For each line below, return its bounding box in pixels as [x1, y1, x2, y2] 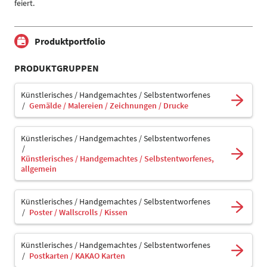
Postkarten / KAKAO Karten [29, 250, 125, 261]
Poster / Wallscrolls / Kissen [29, 207, 128, 218]
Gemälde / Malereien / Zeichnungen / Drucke [29, 100, 188, 111]
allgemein [21, 163, 57, 174]
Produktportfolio [35, 35, 105, 47]
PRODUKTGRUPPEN [14, 62, 99, 74]
